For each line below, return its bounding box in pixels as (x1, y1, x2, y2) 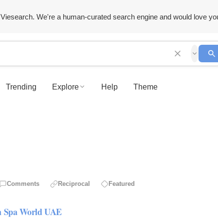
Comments (7, 180, 39, 188)
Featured (109, 180, 135, 188)
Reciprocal (58, 180, 90, 188)
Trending (6, 82, 36, 91)
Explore (52, 82, 79, 91)
